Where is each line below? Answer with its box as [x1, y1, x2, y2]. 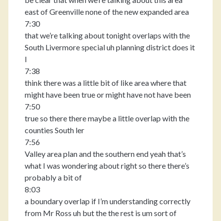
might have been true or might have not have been [24, 90, 191, 99]
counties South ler [24, 125, 84, 135]
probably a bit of [24, 173, 82, 182]
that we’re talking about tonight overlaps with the [24, 31, 190, 40]
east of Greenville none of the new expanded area [24, 7, 189, 16]
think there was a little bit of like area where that [24, 78, 186, 87]
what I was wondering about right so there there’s [24, 161, 189, 170]
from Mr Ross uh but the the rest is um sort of [24, 208, 177, 218]
